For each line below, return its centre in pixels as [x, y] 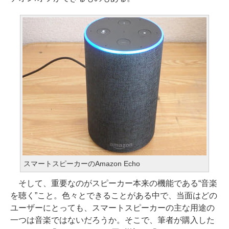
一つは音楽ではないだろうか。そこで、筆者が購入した [112, 220]
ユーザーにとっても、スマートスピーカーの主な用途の [112, 208]
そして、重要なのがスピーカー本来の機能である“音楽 [114, 183]
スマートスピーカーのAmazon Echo [82, 164]
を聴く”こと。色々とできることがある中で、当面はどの [114, 196]
